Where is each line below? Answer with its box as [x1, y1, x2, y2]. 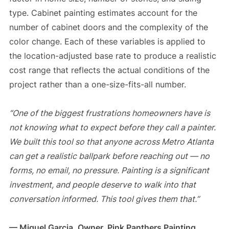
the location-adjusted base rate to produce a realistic [9, 50, 216, 61]
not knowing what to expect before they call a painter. [9, 122, 216, 132]
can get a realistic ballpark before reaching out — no [9, 150, 210, 161]
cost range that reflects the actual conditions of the [9, 64, 210, 75]
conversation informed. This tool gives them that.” [9, 193, 199, 204]
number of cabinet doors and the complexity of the [9, 21, 208, 32]
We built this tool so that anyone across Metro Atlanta [9, 136, 214, 147]
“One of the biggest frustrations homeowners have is [9, 107, 210, 118]
